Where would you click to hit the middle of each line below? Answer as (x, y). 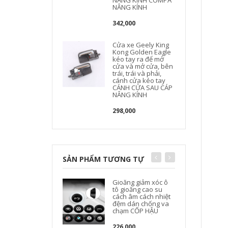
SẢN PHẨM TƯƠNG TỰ (103, 159)
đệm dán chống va (141, 204)
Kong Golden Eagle (142, 52)
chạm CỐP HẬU (136, 211)
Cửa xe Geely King (141, 45)
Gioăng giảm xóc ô (140, 182)
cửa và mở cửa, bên (143, 66)
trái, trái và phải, (137, 73)
